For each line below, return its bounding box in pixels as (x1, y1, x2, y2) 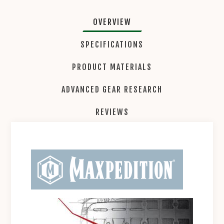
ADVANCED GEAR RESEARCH (61, 84, 162, 94)
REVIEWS (95, 106, 129, 117)
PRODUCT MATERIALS (72, 61, 152, 72)
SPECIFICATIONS (80, 39, 143, 49)
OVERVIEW (92, 16, 131, 27)
